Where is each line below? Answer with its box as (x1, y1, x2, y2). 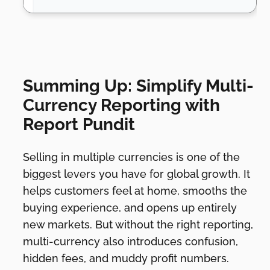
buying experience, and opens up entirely (23, 201, 237, 215)
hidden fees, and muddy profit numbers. (23, 252, 230, 265)
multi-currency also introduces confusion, (23, 235, 239, 248)
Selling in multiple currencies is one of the (23, 151, 240, 164)
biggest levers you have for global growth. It (23, 168, 251, 181)
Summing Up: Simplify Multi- (23, 76, 254, 96)
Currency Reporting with (23, 95, 221, 116)
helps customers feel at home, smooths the (23, 184, 248, 198)
